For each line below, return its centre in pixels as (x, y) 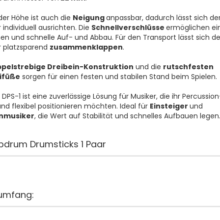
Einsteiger (169, 106)
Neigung (89, 18)
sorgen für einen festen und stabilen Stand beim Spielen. (118, 77)
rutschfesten (188, 67)
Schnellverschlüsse (128, 27)
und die (148, 67)
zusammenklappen (86, 47)
